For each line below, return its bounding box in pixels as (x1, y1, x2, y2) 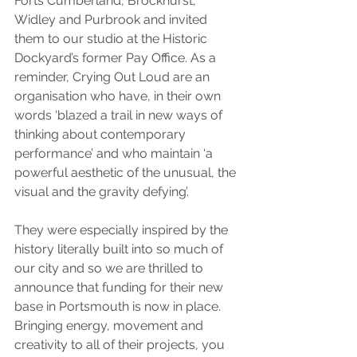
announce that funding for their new (14, 279, 226, 295)
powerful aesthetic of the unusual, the (14, 164, 239, 180)
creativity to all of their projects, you (14, 336, 228, 352)
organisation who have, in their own (14, 88, 224, 104)
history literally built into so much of (14, 241, 226, 257)
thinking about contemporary (14, 126, 189, 142)
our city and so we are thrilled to (14, 260, 206, 276)
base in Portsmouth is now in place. (14, 298, 224, 314)
